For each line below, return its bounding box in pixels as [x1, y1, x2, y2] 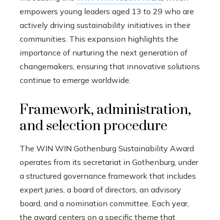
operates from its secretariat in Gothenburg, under [20, 157, 198, 167]
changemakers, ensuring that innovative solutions [20, 61, 200, 71]
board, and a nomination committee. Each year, [20, 198, 189, 208]
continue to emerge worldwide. [20, 75, 131, 85]
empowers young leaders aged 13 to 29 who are [20, 6, 194, 16]
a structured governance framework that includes [20, 170, 196, 181]
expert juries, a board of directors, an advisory [20, 184, 181, 194]
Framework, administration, [20, 101, 191, 118]
